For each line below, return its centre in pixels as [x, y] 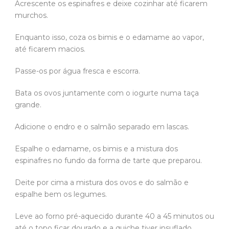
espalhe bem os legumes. [61, 194]
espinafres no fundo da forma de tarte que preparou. [108, 160]
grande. [28, 105]
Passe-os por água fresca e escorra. [77, 71]
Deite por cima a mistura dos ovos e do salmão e [102, 182]
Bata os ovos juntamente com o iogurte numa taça [107, 93]
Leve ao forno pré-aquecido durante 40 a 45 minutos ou [114, 216]
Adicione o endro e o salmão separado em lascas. [102, 127]
